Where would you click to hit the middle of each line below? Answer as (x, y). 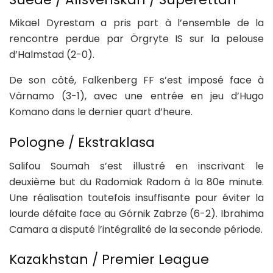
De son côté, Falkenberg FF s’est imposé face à (136, 80)
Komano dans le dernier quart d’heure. (101, 112)
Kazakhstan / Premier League (109, 260)
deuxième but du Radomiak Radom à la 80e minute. (136, 182)
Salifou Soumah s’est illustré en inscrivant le (136, 166)
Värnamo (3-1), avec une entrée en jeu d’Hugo (136, 96)
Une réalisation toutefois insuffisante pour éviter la (136, 197)
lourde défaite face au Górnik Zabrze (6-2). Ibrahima (136, 213)
